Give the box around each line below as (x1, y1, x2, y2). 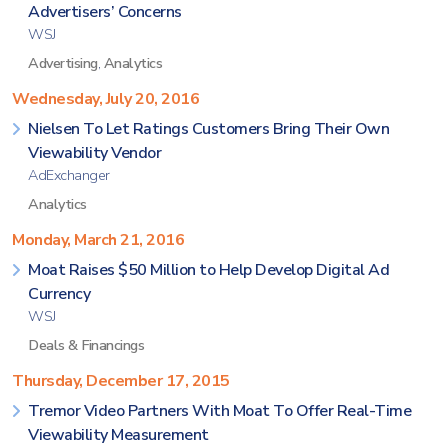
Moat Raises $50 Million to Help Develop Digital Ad (28, 259, 389, 281)
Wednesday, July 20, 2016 (12, 88, 199, 110)
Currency (28, 283, 90, 305)
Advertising (28, 53, 98, 73)
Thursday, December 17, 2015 (12, 370, 230, 392)
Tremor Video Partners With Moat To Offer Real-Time (28, 400, 411, 422)
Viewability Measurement (28, 424, 209, 446)
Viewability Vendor (28, 142, 161, 164)
